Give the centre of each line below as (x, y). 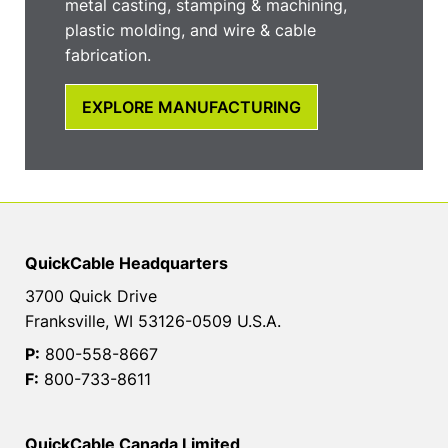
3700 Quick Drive (91, 295)
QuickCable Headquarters (126, 262)
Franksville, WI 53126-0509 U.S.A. (153, 320)
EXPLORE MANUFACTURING (191, 106)
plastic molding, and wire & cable (190, 30)
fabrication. (108, 55)
